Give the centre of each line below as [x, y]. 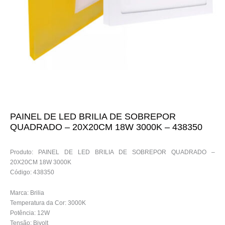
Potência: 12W [30, 213]
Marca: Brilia [27, 193]
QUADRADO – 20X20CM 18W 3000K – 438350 [106, 127]
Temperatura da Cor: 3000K [48, 203]
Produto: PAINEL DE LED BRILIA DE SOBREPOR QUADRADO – [113, 152]
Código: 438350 [32, 173]
